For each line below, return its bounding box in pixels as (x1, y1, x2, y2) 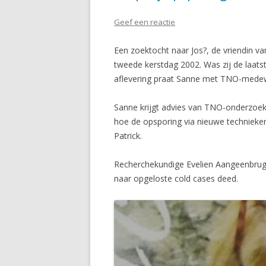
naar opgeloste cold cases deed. (114, 173, 238, 185)
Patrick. (114, 130, 142, 142)
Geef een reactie (114, 17, 175, 28)
